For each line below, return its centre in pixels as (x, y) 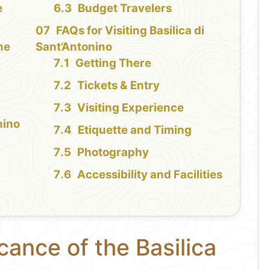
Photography (113, 152)
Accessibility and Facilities (149, 174)
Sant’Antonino (74, 46)
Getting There (113, 63)
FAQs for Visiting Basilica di (130, 30)
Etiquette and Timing (134, 130)
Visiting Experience (130, 107)
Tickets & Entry (118, 85)
